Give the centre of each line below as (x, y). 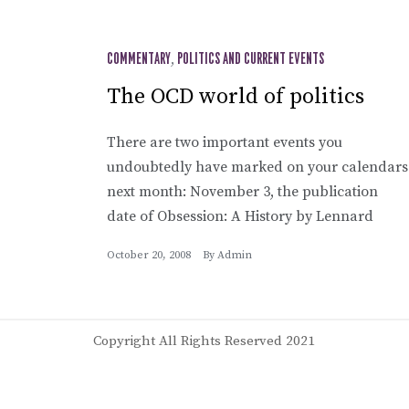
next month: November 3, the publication (242, 191)
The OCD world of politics (236, 96)
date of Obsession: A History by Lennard (240, 216)
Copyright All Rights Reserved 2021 (204, 341)
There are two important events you (225, 142)
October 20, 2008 (149, 255)
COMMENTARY (139, 59)
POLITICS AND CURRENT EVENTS (251, 59)
